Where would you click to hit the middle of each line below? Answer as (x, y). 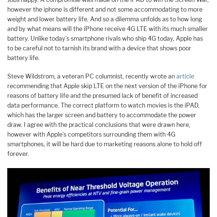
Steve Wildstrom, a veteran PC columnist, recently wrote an (92, 77)
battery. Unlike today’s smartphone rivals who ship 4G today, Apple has (105, 38)
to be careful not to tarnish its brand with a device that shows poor (99, 48)
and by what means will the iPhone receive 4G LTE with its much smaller (108, 29)
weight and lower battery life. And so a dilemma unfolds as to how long (105, 19)
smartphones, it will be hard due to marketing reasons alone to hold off (105, 144)
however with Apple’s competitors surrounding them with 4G (91, 135)
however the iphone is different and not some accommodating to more (105, 9)
